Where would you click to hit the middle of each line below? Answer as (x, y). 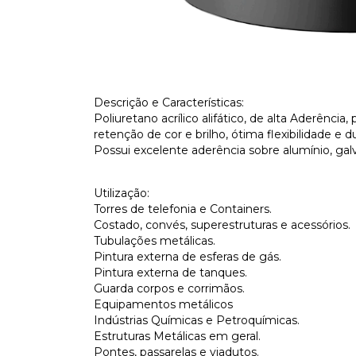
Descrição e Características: (169, 103)
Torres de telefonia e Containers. (183, 209)
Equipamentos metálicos (163, 304)
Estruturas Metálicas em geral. (177, 336)
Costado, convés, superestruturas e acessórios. (222, 225)
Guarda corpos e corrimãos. (169, 288)
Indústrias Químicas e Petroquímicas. (197, 320)
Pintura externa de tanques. (170, 273)
